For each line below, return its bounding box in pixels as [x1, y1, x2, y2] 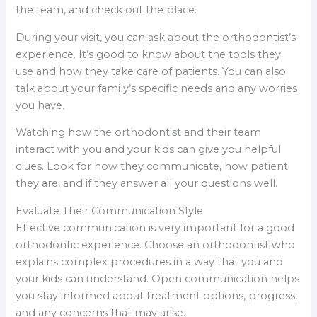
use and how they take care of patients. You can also [16, 64, 287, 78]
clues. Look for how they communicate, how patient [16, 160, 289, 173]
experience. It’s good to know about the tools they [16, 47, 282, 61]
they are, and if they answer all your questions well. [16, 177, 278, 190]
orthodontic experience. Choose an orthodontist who [16, 238, 296, 251]
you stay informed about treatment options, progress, [16, 289, 298, 302]
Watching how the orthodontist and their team [16, 126, 262, 139]
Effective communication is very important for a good [16, 221, 295, 234]
